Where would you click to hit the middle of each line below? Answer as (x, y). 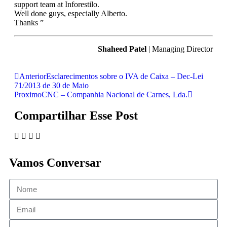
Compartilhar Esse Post (76, 116)
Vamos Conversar (55, 163)
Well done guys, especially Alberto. (71, 13)
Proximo (28, 94)
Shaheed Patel (122, 49)
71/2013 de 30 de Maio (51, 85)
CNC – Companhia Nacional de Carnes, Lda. (115, 94)
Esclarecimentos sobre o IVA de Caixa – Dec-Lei (125, 76)
